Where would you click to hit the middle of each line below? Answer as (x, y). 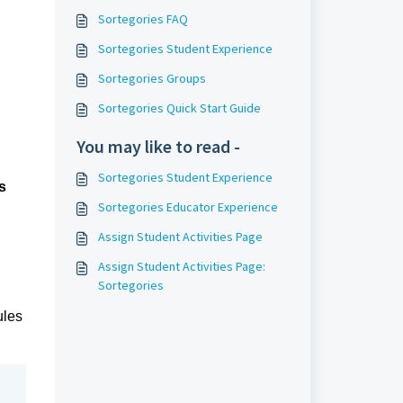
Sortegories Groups (152, 78)
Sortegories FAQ (143, 19)
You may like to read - (158, 146)
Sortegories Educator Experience (188, 207)
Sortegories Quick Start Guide (179, 108)
